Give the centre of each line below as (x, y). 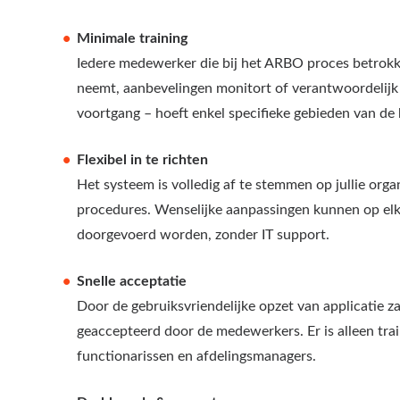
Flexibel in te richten (142, 159)
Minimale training (132, 38)
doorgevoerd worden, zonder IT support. (203, 234)
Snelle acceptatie (132, 281)
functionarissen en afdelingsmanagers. (196, 356)
